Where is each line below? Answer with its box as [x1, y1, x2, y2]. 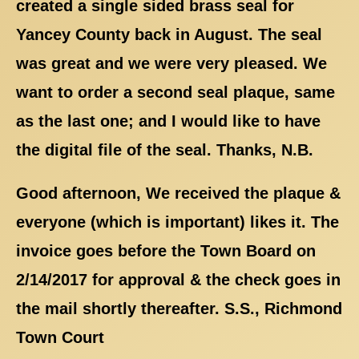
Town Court [16, 328, 104, 346]
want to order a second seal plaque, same [16, 83, 335, 101]
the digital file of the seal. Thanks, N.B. [16, 140, 313, 159]
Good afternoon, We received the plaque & [16, 184, 341, 202]
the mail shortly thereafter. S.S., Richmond [16, 299, 342, 317]
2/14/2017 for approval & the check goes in [16, 270, 341, 288]
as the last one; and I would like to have [16, 111, 321, 130]
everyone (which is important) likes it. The [16, 212, 339, 231]
